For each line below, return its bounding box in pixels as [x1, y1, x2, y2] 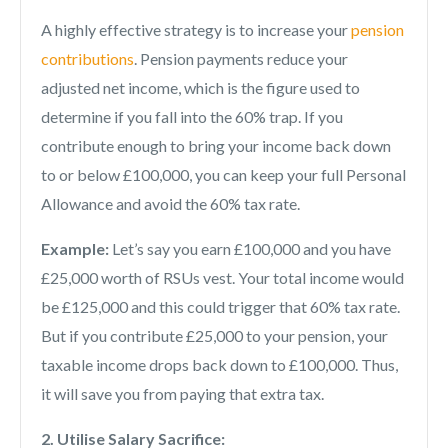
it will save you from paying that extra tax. [41, 384, 324, 404]
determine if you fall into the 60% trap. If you [41, 107, 343, 127]
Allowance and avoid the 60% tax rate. [41, 194, 300, 214]
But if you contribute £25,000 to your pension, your [41, 326, 388, 346]
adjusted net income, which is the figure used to [41, 78, 360, 98]
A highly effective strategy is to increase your [41, 20, 351, 40]
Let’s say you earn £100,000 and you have [109, 239, 391, 259]
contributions [41, 49, 134, 69]
